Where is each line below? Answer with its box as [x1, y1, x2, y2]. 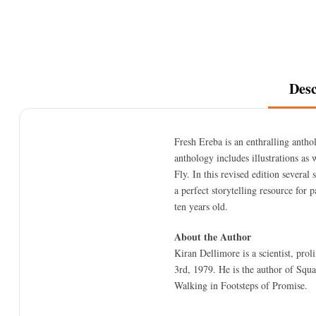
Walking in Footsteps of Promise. [174, 278, 308, 292]
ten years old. [174, 199, 228, 213]
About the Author [174, 229, 251, 244]
